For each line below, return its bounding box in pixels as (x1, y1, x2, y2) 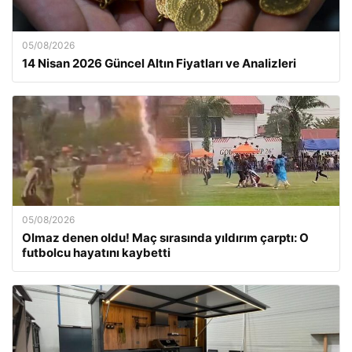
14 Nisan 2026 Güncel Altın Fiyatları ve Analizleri (22, 56, 296, 71)
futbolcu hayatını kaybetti (22, 245, 170, 260)
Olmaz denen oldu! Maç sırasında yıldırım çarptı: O (22, 230, 309, 245)
